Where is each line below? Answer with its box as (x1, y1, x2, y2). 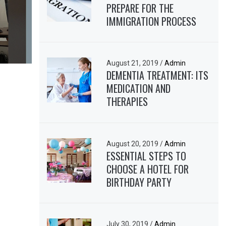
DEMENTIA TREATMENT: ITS (106, 68, 209, 83)
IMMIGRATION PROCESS (106, 13, 197, 29)
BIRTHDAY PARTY (106, 174, 172, 190)
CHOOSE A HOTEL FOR (106, 161, 189, 177)
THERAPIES (106, 94, 148, 109)
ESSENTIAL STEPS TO (106, 148, 187, 163)
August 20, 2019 (106, 139, 160, 148)
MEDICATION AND (106, 81, 171, 96)
